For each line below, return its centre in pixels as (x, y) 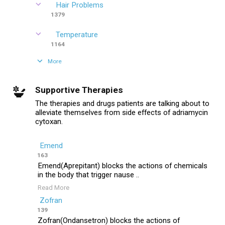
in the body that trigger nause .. (88, 175)
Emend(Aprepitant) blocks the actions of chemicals (123, 166)
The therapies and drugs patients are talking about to (122, 103)
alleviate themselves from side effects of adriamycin (122, 113)
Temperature (77, 35)
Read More (53, 188)
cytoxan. (49, 122)
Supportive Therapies (79, 90)
